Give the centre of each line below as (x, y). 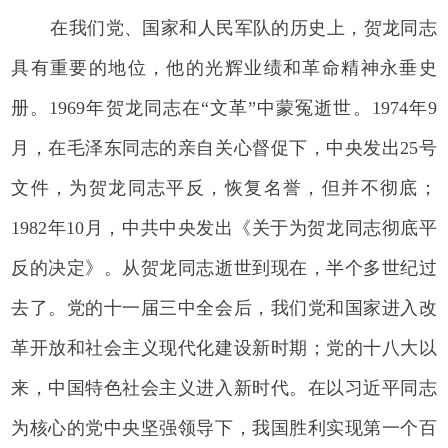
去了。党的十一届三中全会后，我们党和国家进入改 (224, 307)
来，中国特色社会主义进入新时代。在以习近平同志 (224, 387)
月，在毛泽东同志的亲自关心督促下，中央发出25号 (224, 147)
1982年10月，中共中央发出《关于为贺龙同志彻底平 (224, 227)
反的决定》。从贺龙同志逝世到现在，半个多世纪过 (224, 267)
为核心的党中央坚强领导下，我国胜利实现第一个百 (224, 427)
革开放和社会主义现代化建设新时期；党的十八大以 (224, 347)
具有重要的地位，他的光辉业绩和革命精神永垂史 (224, 67)
